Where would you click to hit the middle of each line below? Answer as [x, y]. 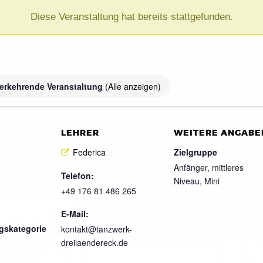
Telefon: [77, 176]
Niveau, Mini [197, 181]
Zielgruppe [195, 152]
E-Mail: [75, 214]
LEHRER [80, 133]
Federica [89, 152]
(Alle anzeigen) [133, 86]
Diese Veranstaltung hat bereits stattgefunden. [131, 16]
